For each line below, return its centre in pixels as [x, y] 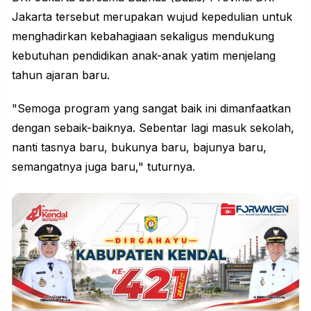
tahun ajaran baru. [61, 75]
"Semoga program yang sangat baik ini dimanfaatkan [151, 109]
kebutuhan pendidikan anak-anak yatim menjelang [144, 56]
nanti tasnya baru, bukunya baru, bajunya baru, [139, 148]
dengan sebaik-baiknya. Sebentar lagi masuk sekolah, [153, 128]
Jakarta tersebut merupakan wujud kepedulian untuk [152, 17]
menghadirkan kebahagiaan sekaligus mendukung [143, 36]
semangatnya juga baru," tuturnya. [103, 167]
